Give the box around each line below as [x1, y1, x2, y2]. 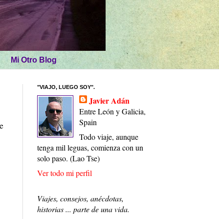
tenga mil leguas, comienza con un [37, 142, 143, 153]
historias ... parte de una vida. [37, 204, 130, 215]
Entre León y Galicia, [79, 106, 146, 117]
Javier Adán [89, 95, 130, 107]
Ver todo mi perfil [37, 168, 92, 178]
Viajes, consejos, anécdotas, [37, 193, 124, 204]
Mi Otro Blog [11, 55, 57, 64]
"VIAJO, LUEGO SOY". [37, 84, 95, 90]
